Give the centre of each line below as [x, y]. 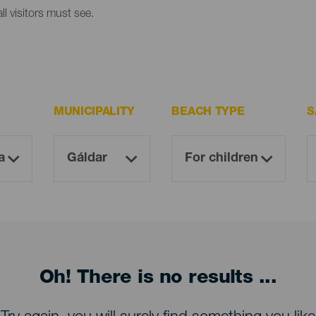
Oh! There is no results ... [158, 279]
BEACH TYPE [208, 113]
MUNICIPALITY [94, 113]
